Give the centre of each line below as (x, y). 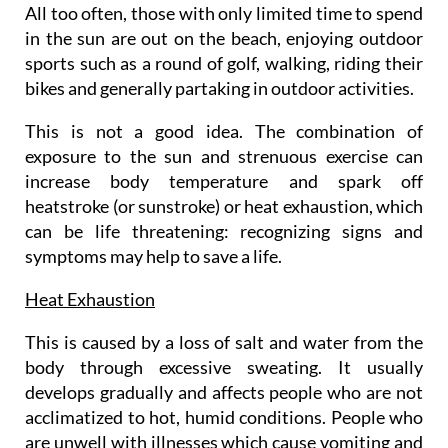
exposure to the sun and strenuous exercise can (224, 155)
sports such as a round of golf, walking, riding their (224, 62)
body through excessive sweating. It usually (224, 366)
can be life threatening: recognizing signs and (224, 230)
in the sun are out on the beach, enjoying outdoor (224, 37)
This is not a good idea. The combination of (224, 130)
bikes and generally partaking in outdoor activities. (219, 87)
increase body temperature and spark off (224, 180)
